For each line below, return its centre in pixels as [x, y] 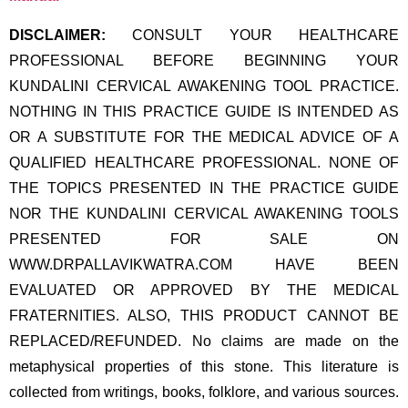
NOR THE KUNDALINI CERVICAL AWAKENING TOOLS [204, 213]
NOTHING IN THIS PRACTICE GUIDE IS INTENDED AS [204, 111]
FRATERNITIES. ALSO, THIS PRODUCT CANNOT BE [204, 315]
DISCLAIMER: [57, 35]
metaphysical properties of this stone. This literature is [204, 366]
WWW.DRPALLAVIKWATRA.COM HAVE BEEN [204, 264]
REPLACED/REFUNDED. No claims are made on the [204, 341]
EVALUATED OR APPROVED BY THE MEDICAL [204, 290]
